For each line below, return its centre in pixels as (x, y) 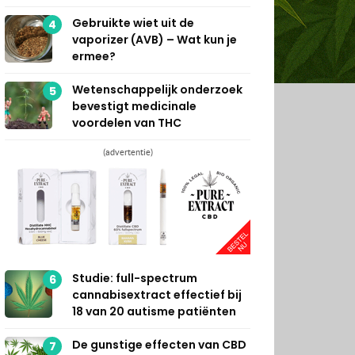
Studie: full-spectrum (135, 278)
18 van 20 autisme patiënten (154, 311)
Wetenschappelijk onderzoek (157, 89)
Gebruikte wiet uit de (133, 23)
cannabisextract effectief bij (157, 294)
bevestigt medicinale (134, 106)
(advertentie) (128, 152)
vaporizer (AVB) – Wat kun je (155, 39)
